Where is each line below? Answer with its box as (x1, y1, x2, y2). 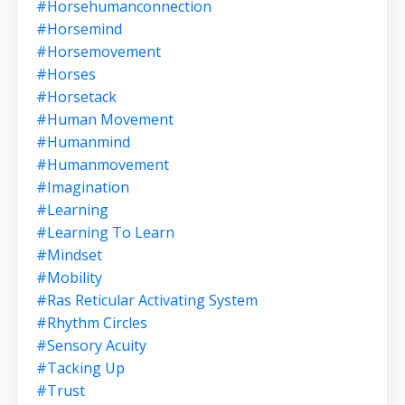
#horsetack (36, 87, 117, 108)
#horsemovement (36, 42, 161, 62)
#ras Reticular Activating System (36, 290, 258, 311)
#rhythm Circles (36, 313, 147, 334)
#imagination (36, 177, 129, 198)
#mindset (36, 245, 102, 266)
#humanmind (36, 132, 130, 153)
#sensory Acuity (36, 335, 146, 356)
